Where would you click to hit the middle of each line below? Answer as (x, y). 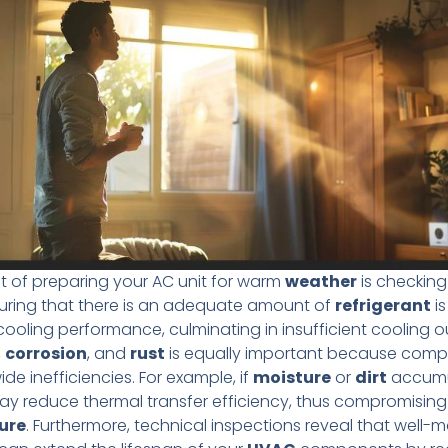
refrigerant (382, 306)
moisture (291, 378)
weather (320, 282)
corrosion (45, 354)
